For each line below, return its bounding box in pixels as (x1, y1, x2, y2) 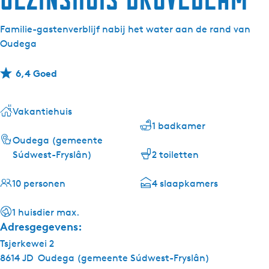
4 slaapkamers (152, 178, 218, 189)
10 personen (12, 178, 65, 189)
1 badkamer (152, 120, 205, 131)
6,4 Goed (13, 67, 57, 79)
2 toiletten (152, 149, 199, 160)
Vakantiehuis (13, 106, 72, 117)
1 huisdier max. (12, 207, 79, 218)
